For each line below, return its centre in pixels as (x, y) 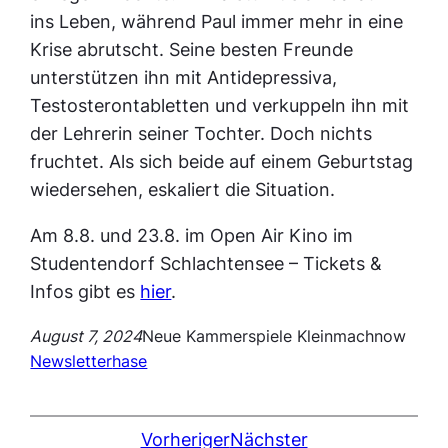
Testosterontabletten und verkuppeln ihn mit (220, 106)
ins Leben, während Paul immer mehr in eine (217, 22)
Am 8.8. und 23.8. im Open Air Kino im (192, 236)
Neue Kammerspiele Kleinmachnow (274, 336)
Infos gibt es (85, 292)
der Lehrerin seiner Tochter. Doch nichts (201, 134)
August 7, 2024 (86, 336)
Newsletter (71, 361)
